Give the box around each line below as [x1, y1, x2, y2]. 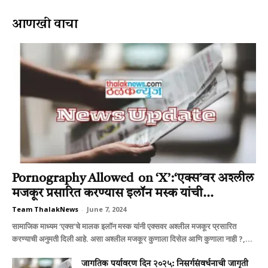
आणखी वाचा [12, 13, 78, 33]
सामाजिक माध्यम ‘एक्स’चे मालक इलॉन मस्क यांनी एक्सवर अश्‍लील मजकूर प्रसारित [12, 221, 236, 232]
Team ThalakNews [12, 205, 78, 214]
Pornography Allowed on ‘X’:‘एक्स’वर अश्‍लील [12, 172, 254, 185]
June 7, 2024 [87, 205, 126, 214]
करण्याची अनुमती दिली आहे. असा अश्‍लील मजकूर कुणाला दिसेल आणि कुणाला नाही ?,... [12, 233, 252, 245]
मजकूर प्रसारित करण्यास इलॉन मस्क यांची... [12, 187, 214, 200]
